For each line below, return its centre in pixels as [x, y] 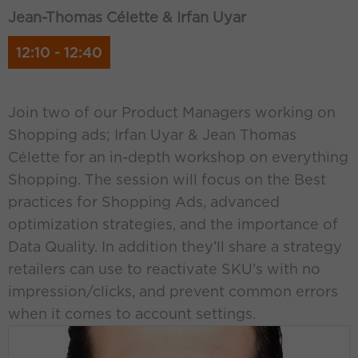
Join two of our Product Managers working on [172, 112]
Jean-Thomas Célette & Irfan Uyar [127, 17]
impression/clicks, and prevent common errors [173, 291]
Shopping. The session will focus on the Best [167, 179]
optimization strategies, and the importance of [173, 224]
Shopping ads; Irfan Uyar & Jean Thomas [152, 135]
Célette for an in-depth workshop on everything [178, 157]
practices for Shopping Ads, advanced [144, 202]
